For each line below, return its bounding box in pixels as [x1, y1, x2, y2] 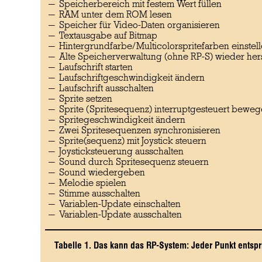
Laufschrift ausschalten [58, 83, 154, 94]
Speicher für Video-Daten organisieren [58, 20, 220, 31]
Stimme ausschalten [58, 188, 140, 199]
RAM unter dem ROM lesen [58, 9, 172, 20]
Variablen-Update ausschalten [58, 209, 182, 220]
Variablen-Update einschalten [58, 199, 181, 210]
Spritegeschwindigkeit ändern [58, 115, 185, 126]
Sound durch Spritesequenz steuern [58, 157, 209, 168]
